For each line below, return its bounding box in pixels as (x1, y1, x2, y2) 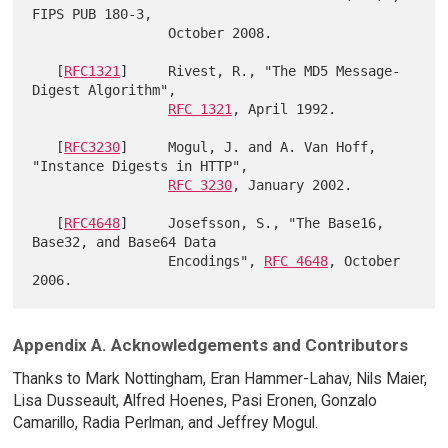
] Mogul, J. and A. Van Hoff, (120, 138, 377, 155)
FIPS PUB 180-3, (32, 5, 153, 22)
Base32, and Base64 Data (32, 233, 217, 250)
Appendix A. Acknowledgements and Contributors (12, 334, 408, 355)
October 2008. (32, 24, 169, 41)
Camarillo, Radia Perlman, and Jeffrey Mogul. (12, 413, 318, 433)
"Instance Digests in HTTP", (32, 157, 249, 174)
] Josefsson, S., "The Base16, (120, 214, 385, 231)
